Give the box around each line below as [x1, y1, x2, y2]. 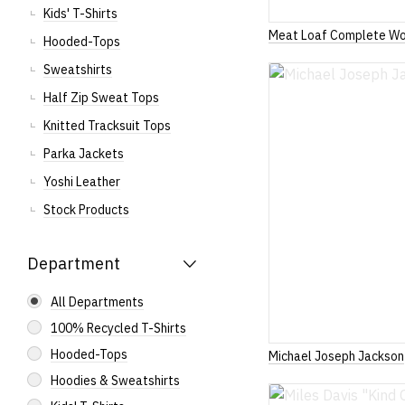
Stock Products [43, 202, 129, 218]
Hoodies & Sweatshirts [51, 372, 180, 389]
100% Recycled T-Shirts [51, 320, 186, 336]
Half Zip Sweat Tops [43, 89, 159, 106]
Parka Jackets [43, 146, 124, 162]
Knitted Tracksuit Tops [43, 118, 171, 134]
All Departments [51, 294, 144, 310]
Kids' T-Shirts [43, 5, 118, 22]
